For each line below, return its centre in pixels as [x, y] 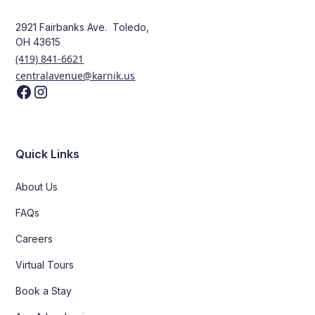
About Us [37, 187]
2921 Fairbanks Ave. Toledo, [83, 27]
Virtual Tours [45, 265]
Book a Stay [44, 291]
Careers [34, 239]
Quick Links [48, 154]
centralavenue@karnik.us [76, 76]
